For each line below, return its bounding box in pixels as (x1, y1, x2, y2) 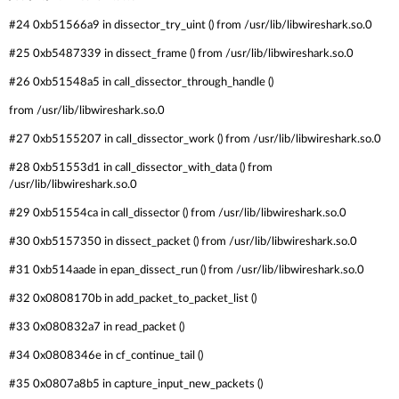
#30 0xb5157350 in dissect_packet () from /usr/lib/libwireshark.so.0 (9, 235, 357, 248)
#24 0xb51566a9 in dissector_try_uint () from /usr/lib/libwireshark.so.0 (9, 19, 372, 31)
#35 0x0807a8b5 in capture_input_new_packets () (9, 378, 263, 390)
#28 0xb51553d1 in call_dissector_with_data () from (9, 161, 273, 174)
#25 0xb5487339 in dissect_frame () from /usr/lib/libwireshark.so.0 (9, 47, 354, 60)
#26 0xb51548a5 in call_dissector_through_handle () (9, 76, 273, 88)
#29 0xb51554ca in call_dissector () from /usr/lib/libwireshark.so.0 (9, 207, 346, 219)
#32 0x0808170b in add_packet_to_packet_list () (9, 292, 256, 305)
